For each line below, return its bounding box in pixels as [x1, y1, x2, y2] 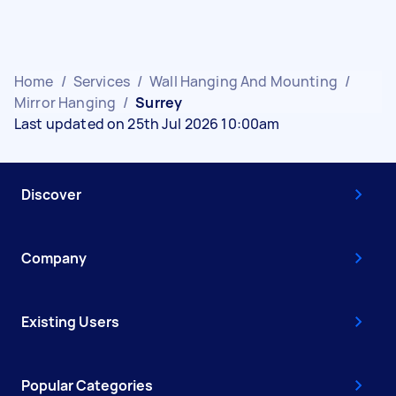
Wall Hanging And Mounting [149, 72, 338, 91]
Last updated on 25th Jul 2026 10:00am [14, 114, 280, 133]
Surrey [135, 93, 183, 112]
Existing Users [21, 312, 119, 331]
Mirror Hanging [14, 93, 117, 112]
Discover [21, 185, 81, 204]
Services [72, 72, 130, 91]
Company [21, 248, 87, 268]
